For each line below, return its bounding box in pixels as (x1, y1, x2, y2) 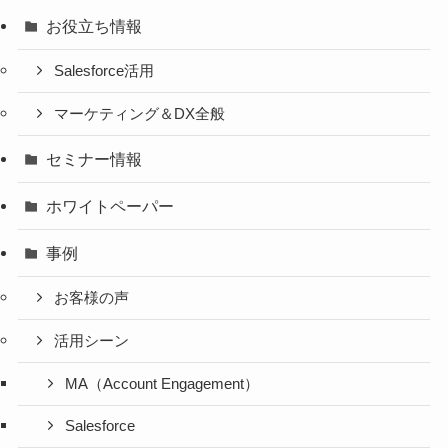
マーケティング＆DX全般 (54, 105, 226, 122)
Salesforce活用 (54, 63, 155, 80)
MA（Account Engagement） (65, 375, 260, 392)
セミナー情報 (46, 149, 143, 168)
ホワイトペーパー (46, 197, 175, 216)
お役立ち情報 (46, 17, 143, 36)
